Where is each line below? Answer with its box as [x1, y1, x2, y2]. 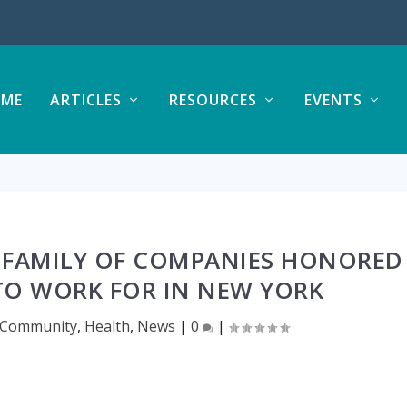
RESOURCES [168, 90, 257, 110]
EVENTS [303, 90, 362, 110]
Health [84, 316, 131, 336]
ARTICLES [49, 90, 122, 110]
